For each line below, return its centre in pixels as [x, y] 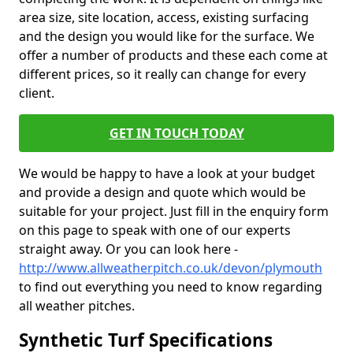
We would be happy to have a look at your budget [167, 173]
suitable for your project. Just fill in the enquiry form [174, 211]
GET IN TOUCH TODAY [176, 133]
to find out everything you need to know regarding [171, 287]
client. [37, 93]
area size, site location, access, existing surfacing [164, 17]
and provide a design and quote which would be [162, 192]
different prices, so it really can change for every [162, 74]
